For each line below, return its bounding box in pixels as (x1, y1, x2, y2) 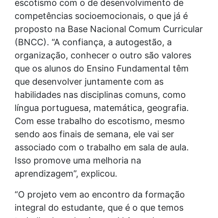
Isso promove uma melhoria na (15, 155, 141, 165)
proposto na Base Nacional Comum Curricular (15, 23, 203, 34)
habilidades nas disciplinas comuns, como (15, 89, 186, 100)
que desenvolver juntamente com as (15, 76, 163, 87)
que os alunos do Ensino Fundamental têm (15, 63, 189, 73)
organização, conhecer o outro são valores (15, 50, 191, 60)
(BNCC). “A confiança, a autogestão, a (15, 36, 172, 47)
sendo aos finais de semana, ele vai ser (15, 128, 174, 139)
